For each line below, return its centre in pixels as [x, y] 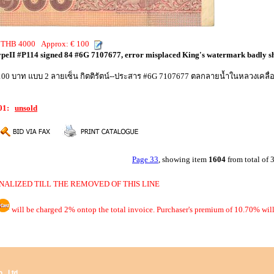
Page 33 [145, 159]
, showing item [183, 159]
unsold [26, 108]
